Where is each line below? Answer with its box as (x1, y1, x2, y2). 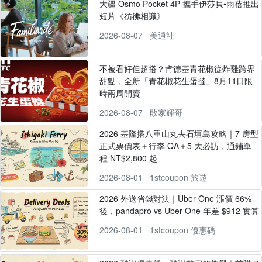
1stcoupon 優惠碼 (149, 224, 215, 236)
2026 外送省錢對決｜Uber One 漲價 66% (99, 192, 251, 204)
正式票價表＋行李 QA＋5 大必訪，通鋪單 (99, 140, 251, 151)
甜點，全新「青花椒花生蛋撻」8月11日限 (99, 75, 253, 87)
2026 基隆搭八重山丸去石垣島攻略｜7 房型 (99, 127, 258, 139)
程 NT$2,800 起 (99, 152, 157, 164)
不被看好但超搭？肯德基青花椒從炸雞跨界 (99, 63, 255, 74)
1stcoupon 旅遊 (149, 171, 207, 183)
